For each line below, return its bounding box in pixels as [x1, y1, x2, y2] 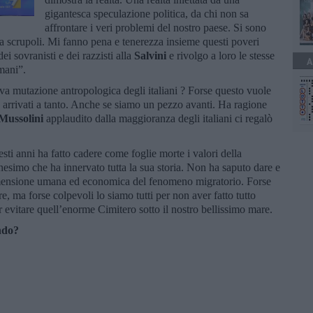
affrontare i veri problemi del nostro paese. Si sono [45, 21, 266, 34]
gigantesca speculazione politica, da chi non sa [45, 7, 249, 20]
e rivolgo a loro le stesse [166, 49, 275, 61]
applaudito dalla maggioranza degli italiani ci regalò [46, 112, 272, 124]
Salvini [134, 49, 166, 61]
